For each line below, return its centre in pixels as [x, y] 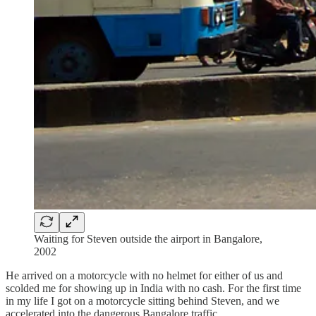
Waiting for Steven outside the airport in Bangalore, [148, 239]
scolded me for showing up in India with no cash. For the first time [153, 288]
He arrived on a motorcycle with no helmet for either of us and [144, 276]
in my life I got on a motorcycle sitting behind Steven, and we [142, 301]
